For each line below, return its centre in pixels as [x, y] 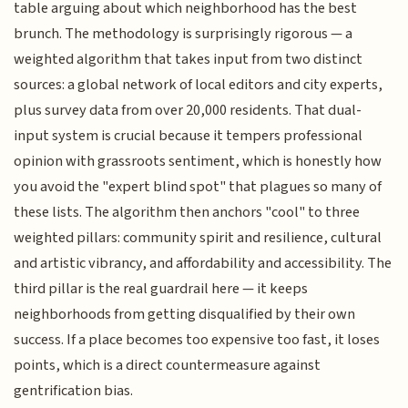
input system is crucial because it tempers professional [189, 136]
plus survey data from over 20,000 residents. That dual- [188, 111]
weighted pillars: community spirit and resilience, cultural [198, 238]
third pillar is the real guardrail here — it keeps [161, 289]
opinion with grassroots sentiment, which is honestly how [198, 162]
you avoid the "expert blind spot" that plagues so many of [198, 187]
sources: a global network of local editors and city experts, [199, 85]
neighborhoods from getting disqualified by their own [185, 315]
